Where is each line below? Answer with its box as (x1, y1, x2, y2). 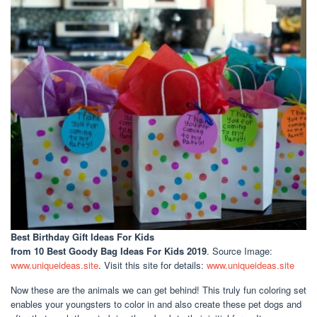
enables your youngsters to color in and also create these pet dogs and (11, 296, 301, 311)
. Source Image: (207, 243, 272, 258)
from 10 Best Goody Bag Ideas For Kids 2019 (11, 243, 207, 258)
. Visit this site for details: (98, 258, 207, 272)
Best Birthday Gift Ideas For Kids (11, 229, 154, 243)
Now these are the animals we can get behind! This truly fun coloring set (11, 282, 306, 296)
